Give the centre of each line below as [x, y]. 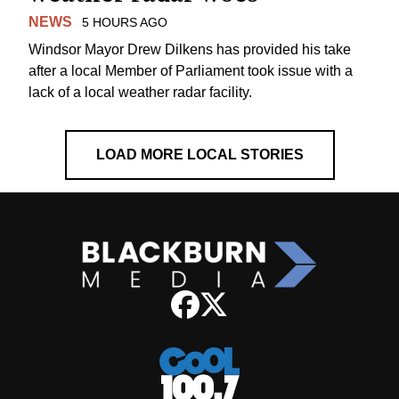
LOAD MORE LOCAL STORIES [199, 154]
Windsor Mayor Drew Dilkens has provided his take [190, 49]
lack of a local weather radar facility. [140, 92]
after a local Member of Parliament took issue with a [191, 70]
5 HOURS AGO [124, 23]
